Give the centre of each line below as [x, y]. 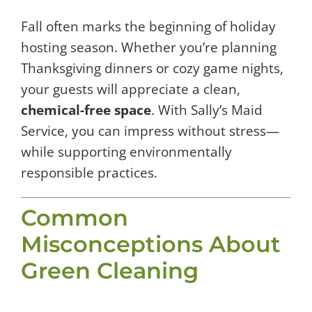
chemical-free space [86, 110]
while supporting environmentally [126, 151]
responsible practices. [89, 172]
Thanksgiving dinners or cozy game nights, [152, 68]
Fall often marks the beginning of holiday [148, 26]
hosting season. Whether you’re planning [149, 47]
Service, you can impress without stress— [150, 131]
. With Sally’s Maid [207, 110]
